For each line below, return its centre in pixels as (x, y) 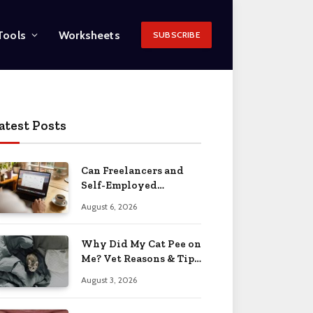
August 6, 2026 (109, 206)
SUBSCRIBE (176, 35)
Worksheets (89, 35)
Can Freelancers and (132, 170)
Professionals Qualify (137, 200)
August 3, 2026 (109, 280)
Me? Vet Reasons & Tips (140, 259)
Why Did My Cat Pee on (141, 244)
